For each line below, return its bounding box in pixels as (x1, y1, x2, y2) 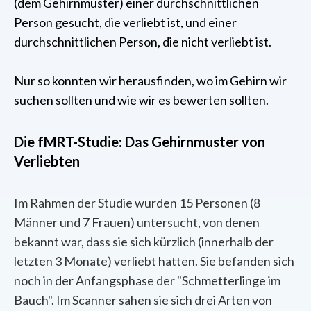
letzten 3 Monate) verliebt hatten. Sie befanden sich (14, 253, 294, 269)
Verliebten (14, 153, 80, 170)
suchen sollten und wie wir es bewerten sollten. (14, 92, 269, 108)
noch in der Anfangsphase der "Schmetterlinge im (14, 273, 280, 289)
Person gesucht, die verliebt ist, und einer (14, 15, 237, 31)
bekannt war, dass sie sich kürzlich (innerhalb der (14, 234, 274, 250)
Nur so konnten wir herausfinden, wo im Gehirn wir (14, 73, 287, 89)
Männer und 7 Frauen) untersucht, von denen (14, 215, 260, 230)
